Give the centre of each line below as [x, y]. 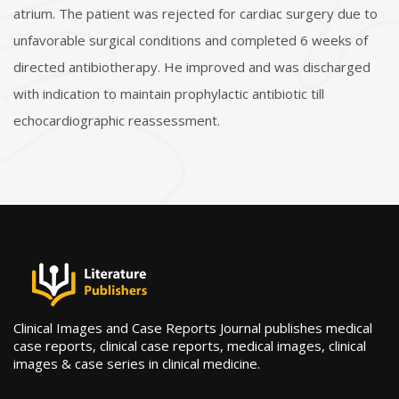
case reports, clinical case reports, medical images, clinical [190, 346]
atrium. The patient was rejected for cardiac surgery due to [195, 13]
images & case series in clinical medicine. [137, 363]
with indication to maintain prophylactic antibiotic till [169, 94]
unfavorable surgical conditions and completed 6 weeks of [191, 40]
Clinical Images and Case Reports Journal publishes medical [193, 328]
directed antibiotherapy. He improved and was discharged [192, 67]
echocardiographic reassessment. [117, 120]
